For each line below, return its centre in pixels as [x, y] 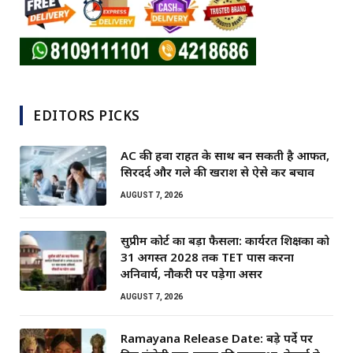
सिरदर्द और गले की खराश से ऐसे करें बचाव [217, 171]
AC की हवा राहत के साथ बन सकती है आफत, [225, 155]
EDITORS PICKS [87, 115]
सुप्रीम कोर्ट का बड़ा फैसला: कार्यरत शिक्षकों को [225, 240]
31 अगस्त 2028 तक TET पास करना [207, 256]
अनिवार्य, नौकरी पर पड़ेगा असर [191, 273]
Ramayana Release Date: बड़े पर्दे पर [217, 338]
